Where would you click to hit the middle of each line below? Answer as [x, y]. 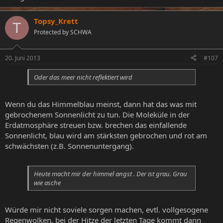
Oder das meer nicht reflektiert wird [83, 77]
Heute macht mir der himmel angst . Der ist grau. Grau [111, 173]
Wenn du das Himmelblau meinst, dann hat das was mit [101, 104]
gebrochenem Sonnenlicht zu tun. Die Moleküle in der [97, 114]
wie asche [47, 182]
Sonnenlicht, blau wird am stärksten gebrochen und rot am [106, 135]
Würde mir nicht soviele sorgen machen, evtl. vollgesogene [107, 210]
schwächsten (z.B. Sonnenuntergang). [69, 146]
